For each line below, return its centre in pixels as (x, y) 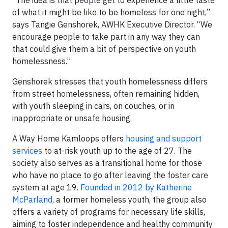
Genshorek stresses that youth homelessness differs (110, 81)
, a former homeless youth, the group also (130, 199)
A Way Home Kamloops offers (69, 138)
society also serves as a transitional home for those (107, 163)
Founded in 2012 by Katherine (136, 187)
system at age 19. (46, 187)
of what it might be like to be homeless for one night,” (111, 12)
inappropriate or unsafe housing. (72, 118)
